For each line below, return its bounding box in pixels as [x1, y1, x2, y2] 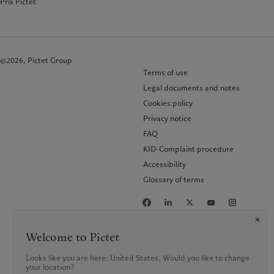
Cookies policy [143, 97, 193, 108]
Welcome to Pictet [25, 230, 119, 245]
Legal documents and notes [143, 82, 240, 93]
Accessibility [143, 158, 186, 169]
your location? [25, 262, 75, 272]
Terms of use [143, 67, 188, 78]
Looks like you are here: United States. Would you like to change [25, 253, 250, 263]
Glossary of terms [143, 174, 204, 185]
